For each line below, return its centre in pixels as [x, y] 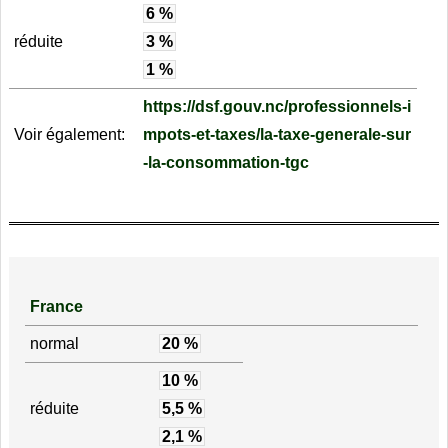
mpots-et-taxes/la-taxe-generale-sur [276, 134]
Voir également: [69, 134]
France [56, 307]
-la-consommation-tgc [225, 162]
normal [54, 344]
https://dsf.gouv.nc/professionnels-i [276, 106]
